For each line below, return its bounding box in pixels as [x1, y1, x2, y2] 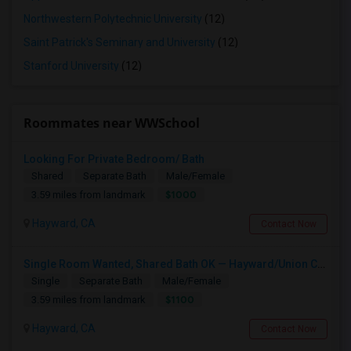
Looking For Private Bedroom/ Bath [24, 153, 204, 165]
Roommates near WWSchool [24, 114, 200, 132]
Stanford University [24, 60, 119, 72]
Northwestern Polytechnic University [24, 13, 202, 25]
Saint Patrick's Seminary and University [24, 36, 215, 49]
